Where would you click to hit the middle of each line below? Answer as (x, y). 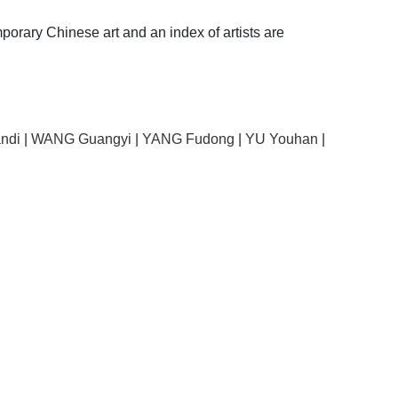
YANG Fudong (188, 139)
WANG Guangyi (81, 139)
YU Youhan (282, 139)
